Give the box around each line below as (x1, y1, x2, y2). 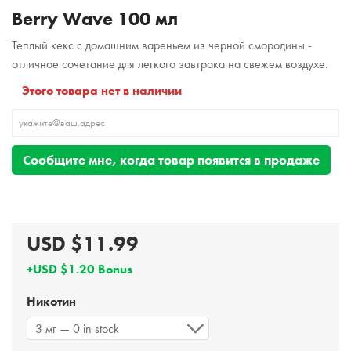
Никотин (27, 293, 79, 309)
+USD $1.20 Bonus (27, 261, 132, 277)
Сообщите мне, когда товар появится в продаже (23, 151, 320, 168)
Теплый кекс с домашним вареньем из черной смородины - (12, 37, 312, 53)
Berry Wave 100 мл (12, 6, 178, 31)
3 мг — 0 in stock (35, 320, 119, 337)
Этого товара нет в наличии (22, 82, 182, 99)
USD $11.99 (27, 230, 139, 257)
